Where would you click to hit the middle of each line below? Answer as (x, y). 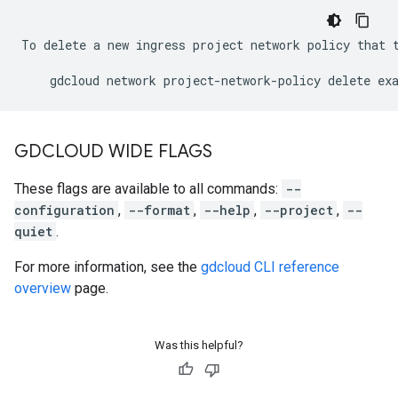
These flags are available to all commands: (148, 189)
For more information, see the (107, 267)
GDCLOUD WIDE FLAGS (113, 151)
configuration (64, 210)
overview (43, 288)
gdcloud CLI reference (270, 267)
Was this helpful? (199, 345)
